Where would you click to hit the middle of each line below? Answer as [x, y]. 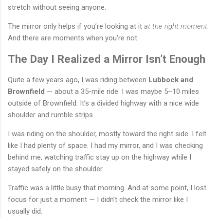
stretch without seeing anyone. [57, 8]
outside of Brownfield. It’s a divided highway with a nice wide [103, 103]
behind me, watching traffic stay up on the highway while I [100, 157]
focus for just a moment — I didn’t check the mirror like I [98, 199]
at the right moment [176, 27]
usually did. [25, 211]
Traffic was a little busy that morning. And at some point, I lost [107, 188]
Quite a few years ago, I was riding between [78, 80]
